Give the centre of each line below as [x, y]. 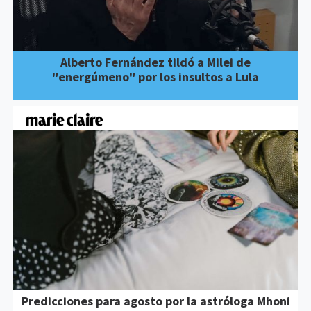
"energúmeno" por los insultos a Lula [155, 77]
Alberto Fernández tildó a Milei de [155, 62]
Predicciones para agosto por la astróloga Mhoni [155, 301]
